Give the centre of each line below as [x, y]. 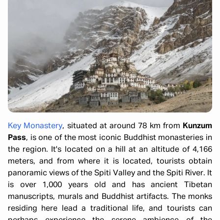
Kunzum [197, 126]
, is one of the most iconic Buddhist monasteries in [119, 138]
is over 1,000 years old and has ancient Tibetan [110, 185]
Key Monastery [35, 126]
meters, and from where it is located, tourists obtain [110, 161]
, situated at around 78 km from [123, 126]
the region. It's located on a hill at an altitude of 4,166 [110, 150]
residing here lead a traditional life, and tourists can [110, 208]
